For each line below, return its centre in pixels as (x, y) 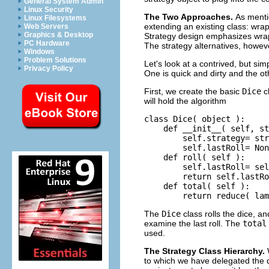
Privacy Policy (49, 68)
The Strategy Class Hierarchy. (206, 251)
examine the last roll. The (193, 223)
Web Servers (46, 26)
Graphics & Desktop (59, 35)
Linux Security (49, 10)
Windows (39, 52)
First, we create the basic (193, 91)
